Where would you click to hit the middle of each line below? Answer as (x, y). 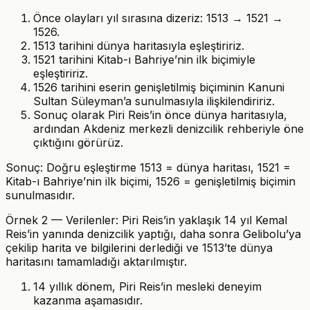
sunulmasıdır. (40, 195)
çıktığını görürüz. (78, 142)
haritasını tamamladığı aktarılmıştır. (96, 261)
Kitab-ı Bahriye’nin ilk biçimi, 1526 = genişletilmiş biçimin (151, 181)
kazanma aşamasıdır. (88, 300)
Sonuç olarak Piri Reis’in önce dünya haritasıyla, (160, 115)
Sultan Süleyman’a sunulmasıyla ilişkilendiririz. (154, 101)
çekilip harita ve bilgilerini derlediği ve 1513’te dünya (139, 247)
